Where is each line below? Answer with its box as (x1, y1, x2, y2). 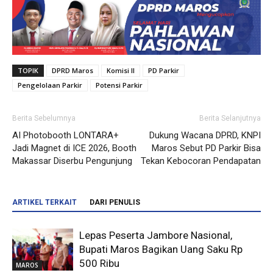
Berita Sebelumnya (12, 113, 76, 122)
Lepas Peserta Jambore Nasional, (79, 229, 232, 241)
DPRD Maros (52, 65, 93, 75)
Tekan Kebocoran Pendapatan (141, 155, 261, 166)
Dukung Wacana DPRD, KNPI (149, 129, 261, 141)
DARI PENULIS (90, 197, 140, 207)
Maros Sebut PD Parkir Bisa (152, 142, 261, 154)
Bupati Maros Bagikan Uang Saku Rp (79, 243, 243, 255)
